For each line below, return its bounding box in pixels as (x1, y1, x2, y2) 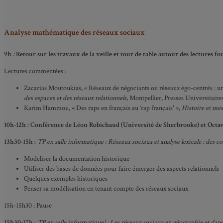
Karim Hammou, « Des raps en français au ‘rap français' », (24, 103, 182, 112)
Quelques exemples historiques (24, 174, 108, 183)
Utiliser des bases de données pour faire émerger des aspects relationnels (24, 164, 219, 173)
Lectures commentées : (4, 66, 66, 76)
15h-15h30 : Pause (4, 201, 52, 210)
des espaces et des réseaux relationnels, (24, 93, 129, 103)
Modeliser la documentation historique (24, 154, 129, 163)
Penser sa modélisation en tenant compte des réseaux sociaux (24, 184, 188, 193)
